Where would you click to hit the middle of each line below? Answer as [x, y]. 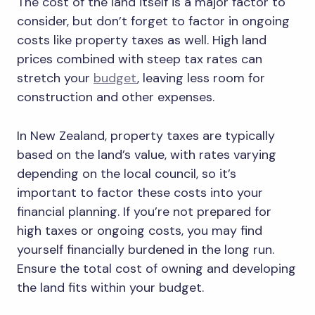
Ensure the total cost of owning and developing [156, 269]
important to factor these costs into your [140, 193]
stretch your [55, 78]
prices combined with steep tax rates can [140, 59]
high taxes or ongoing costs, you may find [140, 231]
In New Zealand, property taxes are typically [146, 136]
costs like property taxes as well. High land [142, 40]
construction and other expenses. [117, 97]
